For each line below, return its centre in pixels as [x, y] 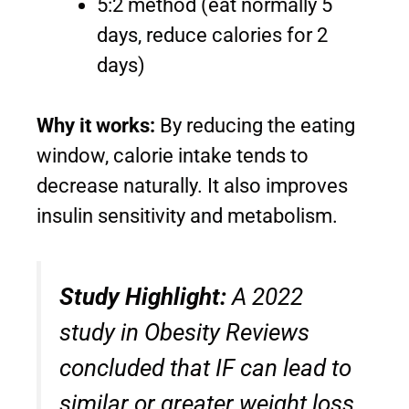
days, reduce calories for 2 [212, 36]
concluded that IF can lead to [205, 368]
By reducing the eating [255, 126]
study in [102, 333]
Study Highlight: [143, 297]
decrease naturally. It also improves [192, 186]
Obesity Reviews [227, 333]
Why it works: [96, 126]
